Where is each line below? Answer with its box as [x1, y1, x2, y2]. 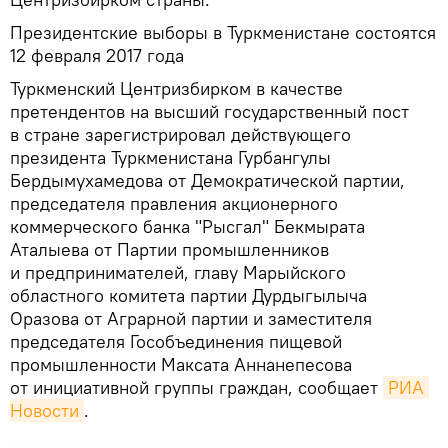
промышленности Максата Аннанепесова [10, 352, 352, 376]
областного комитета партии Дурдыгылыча [10, 283, 367, 307]
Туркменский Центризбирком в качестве [10, 76, 343, 100]
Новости [10, 398, 79, 422]
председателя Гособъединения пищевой [10, 329, 342, 353]
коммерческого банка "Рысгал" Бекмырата [10, 214, 365, 238]
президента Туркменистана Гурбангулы [10, 145, 331, 169]
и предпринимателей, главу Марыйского [10, 260, 346, 284]
